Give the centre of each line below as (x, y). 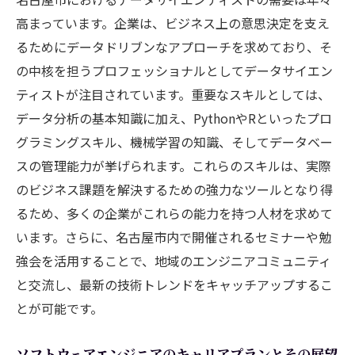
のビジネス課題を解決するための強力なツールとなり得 (174, 189)
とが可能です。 (59, 308)
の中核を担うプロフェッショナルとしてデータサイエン (174, 70)
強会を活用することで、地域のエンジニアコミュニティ (174, 260)
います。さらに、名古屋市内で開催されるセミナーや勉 (174, 237)
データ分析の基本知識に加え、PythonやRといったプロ (174, 118)
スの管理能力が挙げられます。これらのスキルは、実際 (174, 165)
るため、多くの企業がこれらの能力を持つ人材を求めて (174, 213)
